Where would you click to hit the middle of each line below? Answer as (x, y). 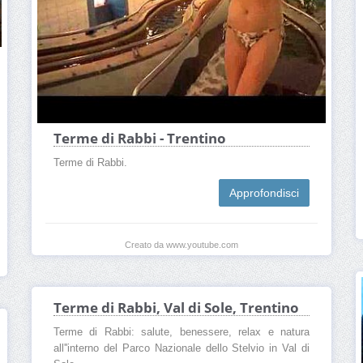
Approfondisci (264, 192)
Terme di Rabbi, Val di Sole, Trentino (176, 308)
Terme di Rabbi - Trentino (140, 138)
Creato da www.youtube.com (181, 244)
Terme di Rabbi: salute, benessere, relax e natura (181, 333)
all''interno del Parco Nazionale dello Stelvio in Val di (181, 349)
